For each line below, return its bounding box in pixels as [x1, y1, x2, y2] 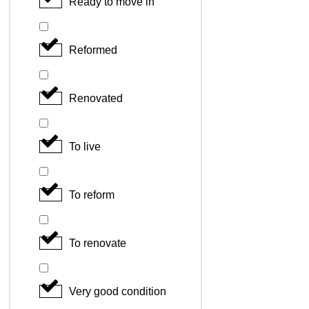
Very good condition [69, 285, 166, 297]
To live [69, 140, 101, 152]
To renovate [69, 237, 126, 249]
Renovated [69, 92, 123, 104]
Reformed [69, 43, 117, 56]
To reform [69, 188, 114, 201]
